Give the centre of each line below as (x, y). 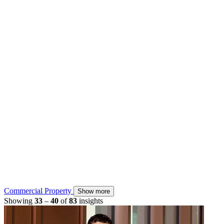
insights (91, 201)
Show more (94, 191)
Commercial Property (39, 191)
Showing (19, 201)
